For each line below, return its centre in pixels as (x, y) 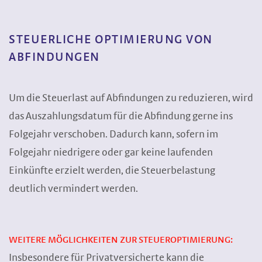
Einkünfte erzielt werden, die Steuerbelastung (112, 171)
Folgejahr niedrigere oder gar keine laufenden (111, 153)
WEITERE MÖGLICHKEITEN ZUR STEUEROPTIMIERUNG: (121, 240)
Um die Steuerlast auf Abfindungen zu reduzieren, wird (131, 98)
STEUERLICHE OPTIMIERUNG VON (111, 40)
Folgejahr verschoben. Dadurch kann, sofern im (113, 135)
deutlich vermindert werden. (73, 189)
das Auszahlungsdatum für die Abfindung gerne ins (121, 116)
